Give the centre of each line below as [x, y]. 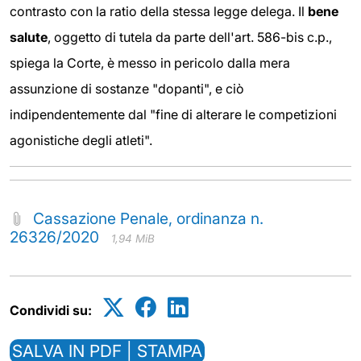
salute [29, 37]
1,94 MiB [133, 239]
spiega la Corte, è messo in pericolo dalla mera [150, 63]
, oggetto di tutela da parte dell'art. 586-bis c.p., [190, 37]
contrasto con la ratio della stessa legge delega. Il [159, 12]
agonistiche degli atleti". [81, 141]
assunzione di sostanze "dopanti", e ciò [127, 89]
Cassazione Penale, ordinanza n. [148, 219]
